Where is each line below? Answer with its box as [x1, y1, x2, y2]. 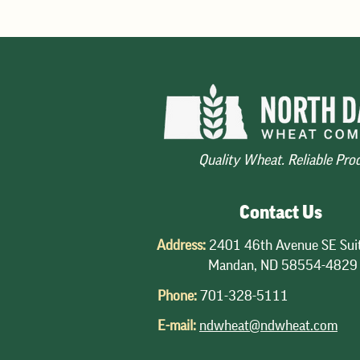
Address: [157, 238, 209, 253]
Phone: [157, 288, 197, 304]
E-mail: [157, 318, 196, 333]
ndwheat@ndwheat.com [199, 318, 337, 333]
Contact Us [239, 202, 322, 223]
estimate [19, 30, 63, 43]
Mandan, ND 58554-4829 [157, 258, 358, 273]
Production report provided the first [19, 10, 204, 24]
